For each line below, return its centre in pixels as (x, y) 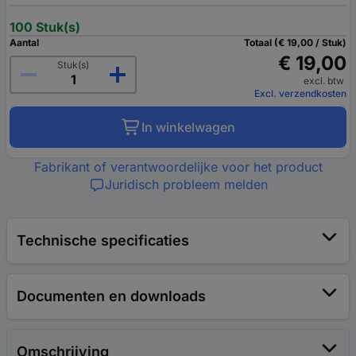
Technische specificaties (103, 241)
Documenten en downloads (111, 296)
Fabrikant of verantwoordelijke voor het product (178, 167)
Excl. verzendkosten (300, 94)
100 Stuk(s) (45, 27)
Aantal (24, 43)
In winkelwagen (188, 128)
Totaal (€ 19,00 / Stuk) (295, 43)
